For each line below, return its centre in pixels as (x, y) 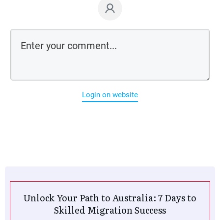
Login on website (110, 95)
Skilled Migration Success (110, 210)
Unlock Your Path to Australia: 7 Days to (110, 197)
